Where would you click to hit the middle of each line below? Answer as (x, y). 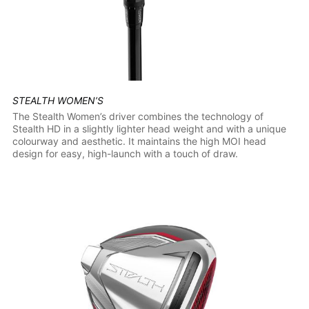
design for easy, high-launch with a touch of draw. (125, 153)
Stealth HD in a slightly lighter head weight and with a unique (149, 128)
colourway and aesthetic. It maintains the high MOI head (139, 141)
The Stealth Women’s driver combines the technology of (138, 116)
